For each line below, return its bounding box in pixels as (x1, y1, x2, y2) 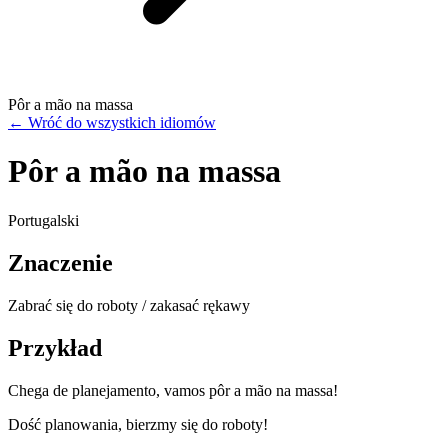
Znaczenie (8, 249, 113, 276)
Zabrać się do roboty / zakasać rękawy (8, 296, 250, 314)
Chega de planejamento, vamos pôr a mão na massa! (8, 381, 338, 399)
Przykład (8, 334, 102, 361)
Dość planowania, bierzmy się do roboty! (8, 415, 268, 433)
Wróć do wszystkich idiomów (28, 114, 216, 131)
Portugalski (8, 211, 79, 229)
